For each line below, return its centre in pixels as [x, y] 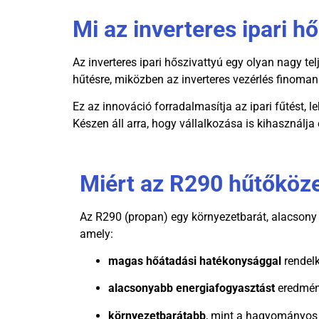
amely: [96, 234]
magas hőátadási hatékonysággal [195, 261]
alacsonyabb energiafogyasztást [192, 288]
